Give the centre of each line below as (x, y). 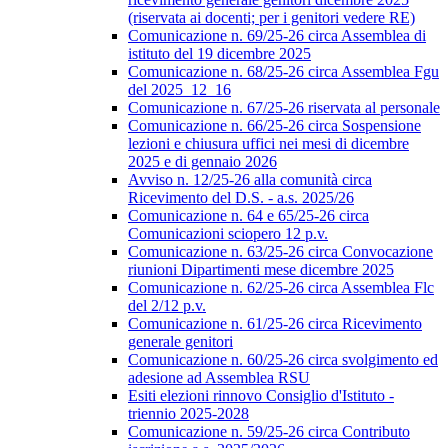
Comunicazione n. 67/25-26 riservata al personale (284, 108)
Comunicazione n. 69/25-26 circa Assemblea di (277, 36)
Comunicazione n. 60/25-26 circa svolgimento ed (283, 360)
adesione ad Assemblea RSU (219, 378)
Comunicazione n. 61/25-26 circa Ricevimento (275, 324)
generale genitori (180, 342)
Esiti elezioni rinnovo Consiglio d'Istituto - (261, 396)
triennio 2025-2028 (188, 414)
